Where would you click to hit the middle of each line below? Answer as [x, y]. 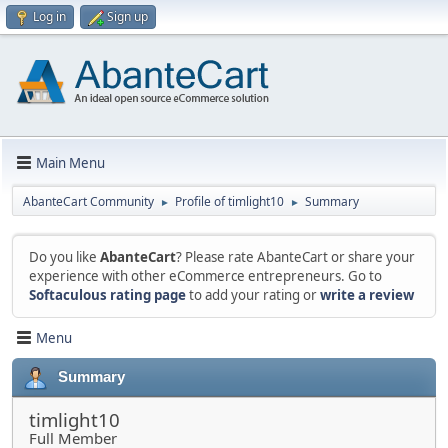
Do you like [64, 257]
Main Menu [70, 162]
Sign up [127, 16]
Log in [49, 16]
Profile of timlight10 [229, 201]
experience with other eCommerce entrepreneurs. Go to [205, 276]
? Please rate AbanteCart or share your [295, 257]
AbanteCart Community [88, 201]
